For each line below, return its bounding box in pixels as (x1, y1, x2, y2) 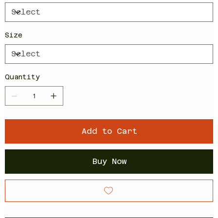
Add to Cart (82, 126, 137, 136)
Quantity (5, 73, 40, 81)
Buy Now (92, 156, 127, 166)
